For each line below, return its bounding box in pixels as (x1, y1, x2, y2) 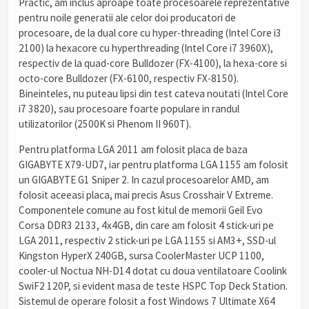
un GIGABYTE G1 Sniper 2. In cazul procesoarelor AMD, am (19, 173, 269, 187)
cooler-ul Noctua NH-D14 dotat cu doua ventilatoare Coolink (19, 264, 287, 278)
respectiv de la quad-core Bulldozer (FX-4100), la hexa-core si (19, 57, 287, 70)
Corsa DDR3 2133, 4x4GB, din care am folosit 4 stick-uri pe (19, 219, 274, 232)
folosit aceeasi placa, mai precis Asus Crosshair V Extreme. (19, 188, 273, 202)
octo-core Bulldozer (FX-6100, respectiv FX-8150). (19, 72, 239, 86)
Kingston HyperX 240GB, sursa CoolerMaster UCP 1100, (19, 249, 264, 263)
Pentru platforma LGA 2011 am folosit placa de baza (19, 143, 248, 157)
